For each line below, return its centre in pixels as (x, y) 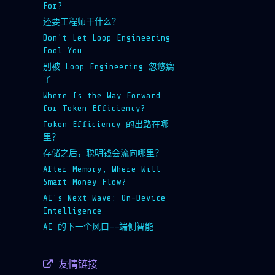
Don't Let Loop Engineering (107, 37)
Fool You (62, 50)
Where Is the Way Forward (102, 95)
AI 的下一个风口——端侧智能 (98, 227)
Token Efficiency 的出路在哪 (106, 124)
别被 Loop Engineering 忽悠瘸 (108, 66)
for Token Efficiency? (94, 108)
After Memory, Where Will (102, 169)
